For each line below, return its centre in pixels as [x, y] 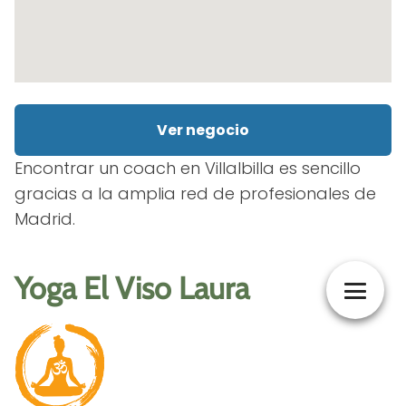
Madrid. [45, 219]
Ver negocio [203, 130]
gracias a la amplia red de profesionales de [195, 194]
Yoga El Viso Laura [132, 289]
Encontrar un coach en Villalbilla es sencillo [188, 169]
